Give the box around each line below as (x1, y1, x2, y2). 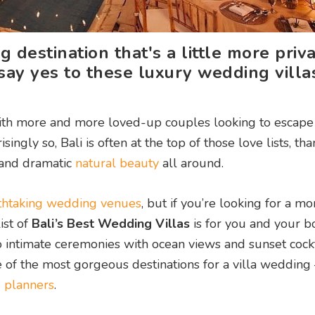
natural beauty (75, 155, 159, 172)
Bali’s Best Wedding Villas (32, 215, 190, 233)
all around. (159, 155, 224, 172)
